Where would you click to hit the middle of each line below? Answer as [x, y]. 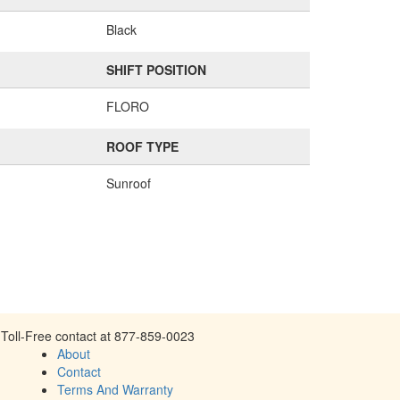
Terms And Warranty [116, 389]
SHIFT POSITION [156, 70]
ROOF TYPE [142, 146]
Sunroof [128, 183]
